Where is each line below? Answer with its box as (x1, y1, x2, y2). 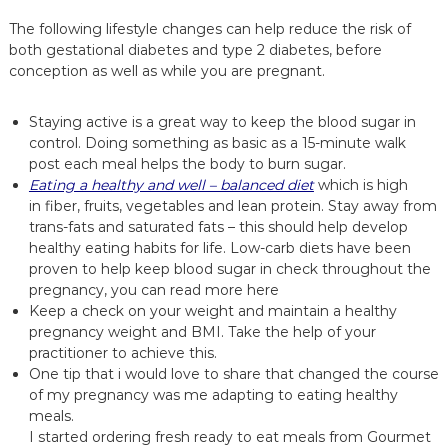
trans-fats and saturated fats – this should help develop (28, 218, 408, 236)
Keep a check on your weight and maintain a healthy (28, 302, 397, 320)
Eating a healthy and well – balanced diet (28, 176, 314, 194)
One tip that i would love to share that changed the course (28, 365, 439, 383)
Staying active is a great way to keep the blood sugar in (28, 113, 416, 131)
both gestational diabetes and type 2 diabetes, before (8, 41, 382, 59)
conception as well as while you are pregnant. (8, 62, 325, 80)
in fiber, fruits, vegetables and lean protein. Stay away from (28, 197, 437, 215)
